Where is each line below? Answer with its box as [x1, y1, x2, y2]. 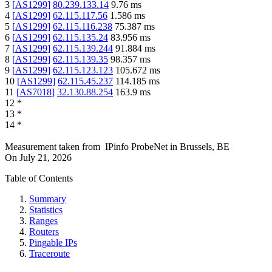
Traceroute [29, 248, 70, 259]
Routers [29, 226, 59, 237]
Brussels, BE [180, 141, 229, 152]
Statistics [29, 205, 63, 216]
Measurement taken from [5, 141, 100, 152]
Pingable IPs [29, 237, 77, 248]
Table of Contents [5, 173, 73, 184]
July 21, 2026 [19, 152, 72, 163]
